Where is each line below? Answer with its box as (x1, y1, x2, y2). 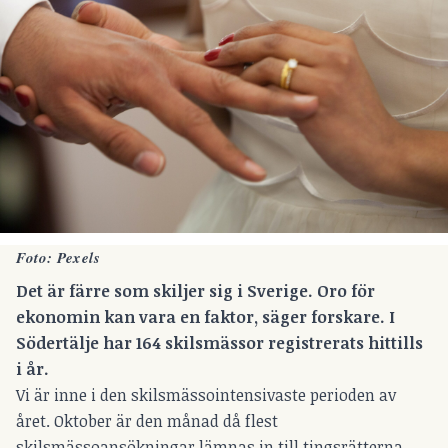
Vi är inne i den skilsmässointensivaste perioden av (16, 383, 396, 406)
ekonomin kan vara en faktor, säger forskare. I (16, 305, 395, 328)
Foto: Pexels (16, 247, 100, 269)
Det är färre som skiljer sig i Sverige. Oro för (16, 279, 375, 302)
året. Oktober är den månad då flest (16, 409, 278, 432)
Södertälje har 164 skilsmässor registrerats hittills (16, 331, 423, 354)
